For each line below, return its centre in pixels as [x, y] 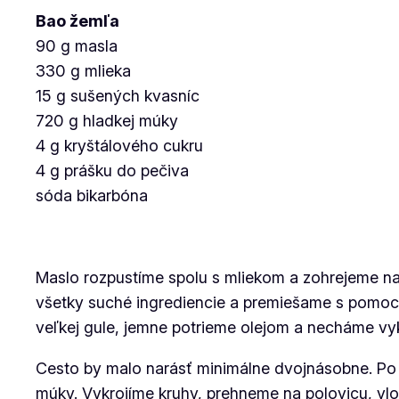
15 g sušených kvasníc [118, 96]
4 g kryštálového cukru [119, 146]
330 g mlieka [83, 71]
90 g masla [77, 46]
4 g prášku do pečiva [112, 171]
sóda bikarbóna [92, 195]
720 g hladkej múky [107, 121]
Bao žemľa [77, 21]
